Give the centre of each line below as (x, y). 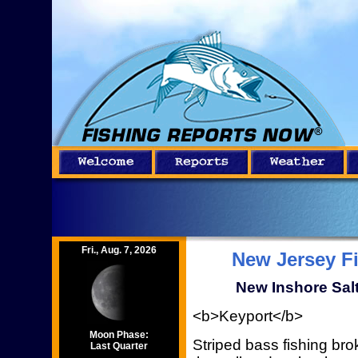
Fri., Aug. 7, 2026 (119, 250)
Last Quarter (119, 346)
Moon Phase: (119, 335)
